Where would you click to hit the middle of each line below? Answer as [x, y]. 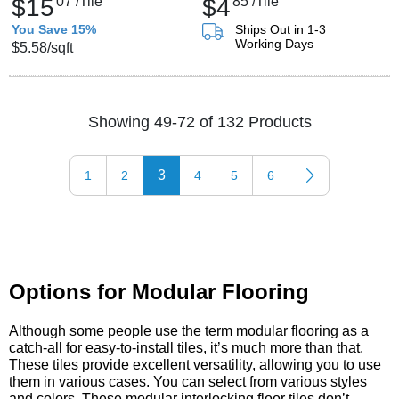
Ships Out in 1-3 [281, 29]
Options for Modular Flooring [159, 292]
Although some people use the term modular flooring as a [189, 331]
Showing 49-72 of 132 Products [199, 122]
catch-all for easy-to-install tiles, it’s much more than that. [186, 348]
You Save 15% [54, 29]
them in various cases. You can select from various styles [188, 382]
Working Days [274, 44]
